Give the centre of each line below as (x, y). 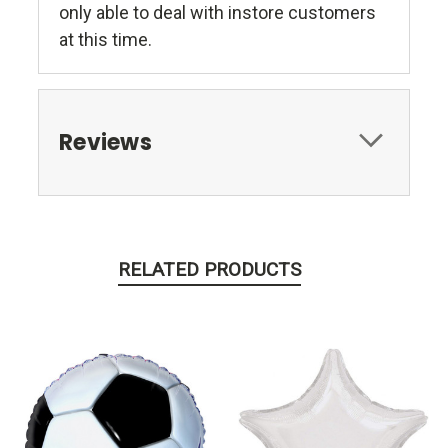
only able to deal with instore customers (217, 13)
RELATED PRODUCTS (209, 270)
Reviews (105, 143)
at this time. (105, 40)
